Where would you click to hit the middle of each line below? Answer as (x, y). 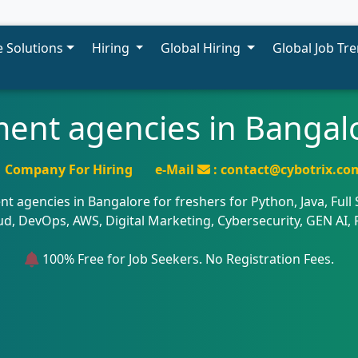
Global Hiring (203, 48)
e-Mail (176, 169)
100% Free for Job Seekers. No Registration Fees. (186, 259)
